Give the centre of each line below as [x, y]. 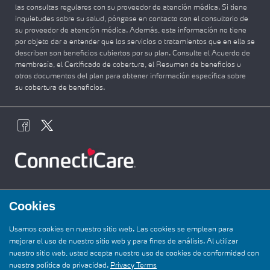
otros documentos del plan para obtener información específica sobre [130, 77]
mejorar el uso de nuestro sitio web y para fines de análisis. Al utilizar [124, 242]
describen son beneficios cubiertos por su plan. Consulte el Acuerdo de [133, 54]
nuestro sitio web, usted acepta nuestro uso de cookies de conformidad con [134, 254]
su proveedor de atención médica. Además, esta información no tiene [131, 31]
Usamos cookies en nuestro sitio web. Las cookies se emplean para [121, 230]
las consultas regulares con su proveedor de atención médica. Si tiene [131, 8]
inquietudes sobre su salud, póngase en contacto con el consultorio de [132, 20]
